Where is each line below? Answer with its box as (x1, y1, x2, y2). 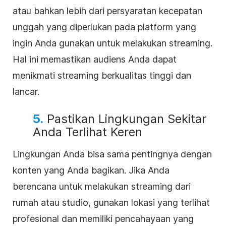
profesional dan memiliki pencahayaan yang (13, 213, 194, 224)
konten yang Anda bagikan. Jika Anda (13, 164, 169, 176)
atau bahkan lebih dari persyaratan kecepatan (13, 5, 202, 16)
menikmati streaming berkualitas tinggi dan (13, 70, 191, 81)
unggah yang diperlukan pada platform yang (13, 21, 196, 32)
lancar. (13, 86, 39, 97)
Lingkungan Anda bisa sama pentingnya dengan (13, 148, 212, 159)
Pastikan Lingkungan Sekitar (47, 111, 206, 126)
